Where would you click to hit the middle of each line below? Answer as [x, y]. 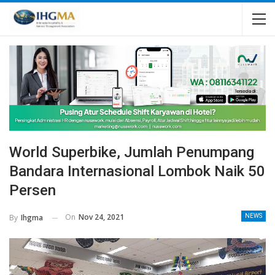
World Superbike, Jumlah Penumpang [132, 153]
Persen [33, 191]
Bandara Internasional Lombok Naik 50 [137, 172]
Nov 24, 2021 [101, 217]
